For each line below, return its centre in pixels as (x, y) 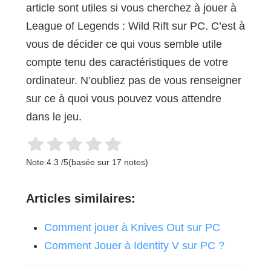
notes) (135, 162)
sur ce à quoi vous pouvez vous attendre (123, 99)
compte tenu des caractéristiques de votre (127, 63)
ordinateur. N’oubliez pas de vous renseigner (133, 81)
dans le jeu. (54, 117)
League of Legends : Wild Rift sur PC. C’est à (135, 26)
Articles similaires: (80, 199)
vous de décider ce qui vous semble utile (124, 44)
